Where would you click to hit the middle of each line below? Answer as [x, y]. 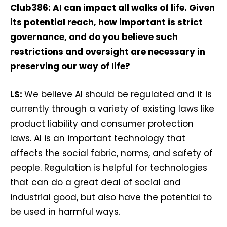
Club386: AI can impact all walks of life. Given [112, 8]
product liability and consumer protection [102, 124]
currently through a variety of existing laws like [112, 109]
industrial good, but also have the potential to [111, 197]
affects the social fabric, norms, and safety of [111, 153]
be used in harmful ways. [65, 212]
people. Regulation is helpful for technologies [109, 168]
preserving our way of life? [70, 66]
